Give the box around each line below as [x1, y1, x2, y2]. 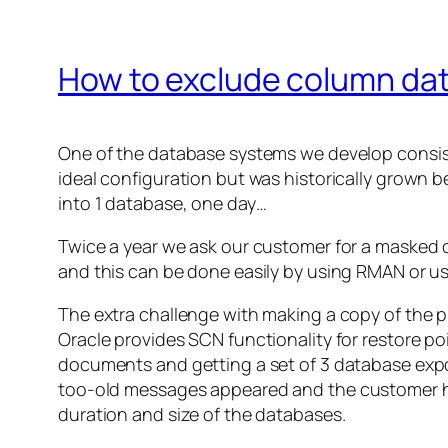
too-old [58, 377, 121, 402]
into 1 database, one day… [58, 191, 267, 216]
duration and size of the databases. [58, 402, 346, 427]
